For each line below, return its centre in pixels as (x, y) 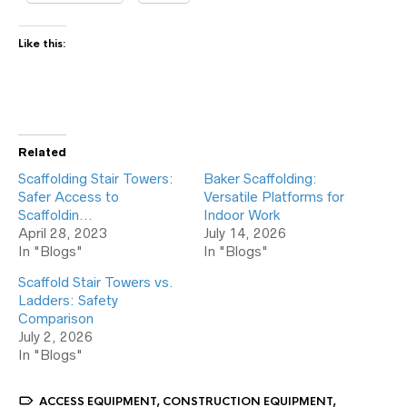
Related (42, 152)
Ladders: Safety (68, 300)
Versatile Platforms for (274, 197)
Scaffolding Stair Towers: (96, 179)
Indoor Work (242, 215)
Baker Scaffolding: (260, 179)
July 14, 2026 (245, 233)
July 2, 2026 (55, 337)
